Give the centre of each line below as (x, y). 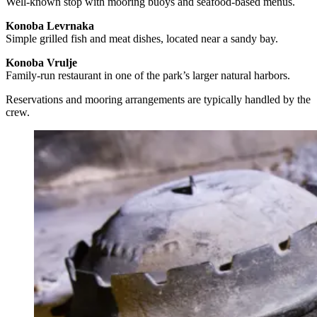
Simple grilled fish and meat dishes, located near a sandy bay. (142, 38)
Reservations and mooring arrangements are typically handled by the (158, 99)
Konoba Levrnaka (50, 25)
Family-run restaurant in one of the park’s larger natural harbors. (148, 75)
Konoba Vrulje (41, 62)
